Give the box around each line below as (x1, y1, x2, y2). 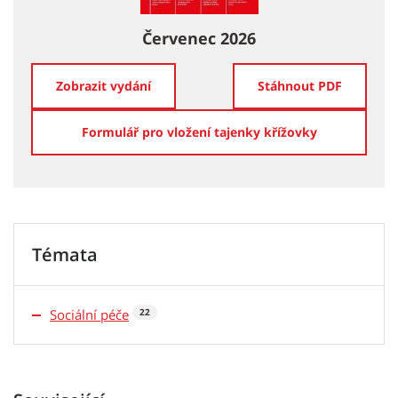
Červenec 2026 (142, 28, 256, 50)
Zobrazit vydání (56, 77, 151, 95)
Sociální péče (50, 306, 129, 324)
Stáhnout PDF (258, 77, 342, 95)
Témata (32, 243, 98, 267)
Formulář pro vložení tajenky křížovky (81, 123, 317, 141)
